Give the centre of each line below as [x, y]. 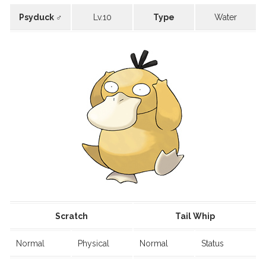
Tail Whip [195, 216]
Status [213, 244]
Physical [94, 244]
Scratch [71, 216]
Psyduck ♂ [40, 18]
